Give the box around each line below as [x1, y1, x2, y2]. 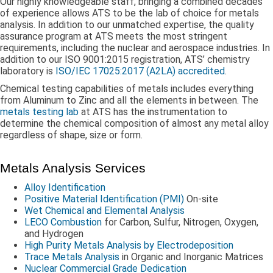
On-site [184, 193, 218, 205]
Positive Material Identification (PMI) [24, 193, 184, 205]
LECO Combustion [24, 216, 102, 228]
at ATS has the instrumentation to [79, 106, 227, 118]
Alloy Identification [24, 182, 105, 193]
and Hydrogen [24, 228, 83, 239]
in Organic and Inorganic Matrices [119, 251, 263, 263]
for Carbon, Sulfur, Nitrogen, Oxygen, [102, 216, 258, 228]
